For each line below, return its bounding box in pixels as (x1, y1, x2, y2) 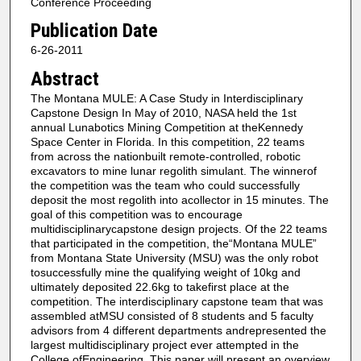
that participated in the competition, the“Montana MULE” (30, 236, 317, 250)
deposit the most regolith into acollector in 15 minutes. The (30, 193, 329, 206)
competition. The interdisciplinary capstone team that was (30, 294, 323, 308)
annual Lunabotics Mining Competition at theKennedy (30, 120, 303, 134)
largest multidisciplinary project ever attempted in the (30, 338, 299, 351)
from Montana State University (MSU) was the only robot (30, 251, 318, 264)
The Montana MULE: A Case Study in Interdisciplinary (30, 91, 303, 105)
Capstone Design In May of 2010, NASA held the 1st (30, 106, 297, 119)
